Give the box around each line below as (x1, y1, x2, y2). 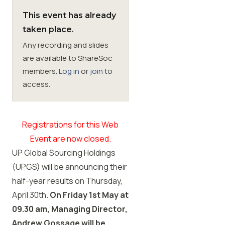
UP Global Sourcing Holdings (12, 147, 116, 158)
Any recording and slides (23, 40, 108, 50)
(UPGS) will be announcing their (12, 161, 127, 172)
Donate (73, 48, 98, 57)
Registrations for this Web (22, 119, 119, 130)
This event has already (23, 11, 116, 20)
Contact (105, 48, 133, 57)
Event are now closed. (30, 133, 111, 144)
